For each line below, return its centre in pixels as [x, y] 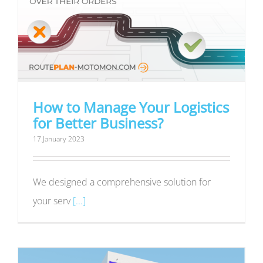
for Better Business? [98, 123]
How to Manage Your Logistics [131, 107]
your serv [53, 201]
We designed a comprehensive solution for [122, 182]
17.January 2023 [59, 139]
